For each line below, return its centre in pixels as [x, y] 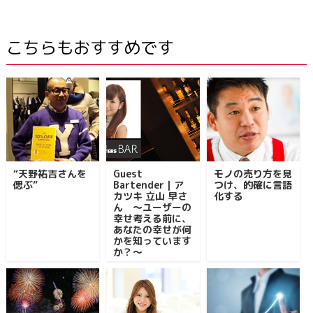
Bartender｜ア [149, 185]
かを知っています [153, 241]
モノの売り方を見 [253, 174]
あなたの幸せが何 [153, 230]
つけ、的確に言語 [253, 185]
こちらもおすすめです [90, 48]
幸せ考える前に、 [153, 218]
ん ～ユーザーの [153, 207]
